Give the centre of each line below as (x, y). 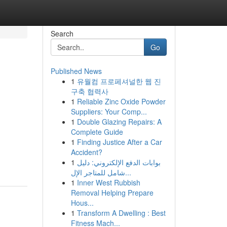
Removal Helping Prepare (112, 193)
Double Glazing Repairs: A (119, 122)
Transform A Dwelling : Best (121, 213)
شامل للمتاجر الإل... (128, 172)
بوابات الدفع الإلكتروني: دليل (119, 162)
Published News (76, 71)
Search (62, 33)
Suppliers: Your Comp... (109, 111)
